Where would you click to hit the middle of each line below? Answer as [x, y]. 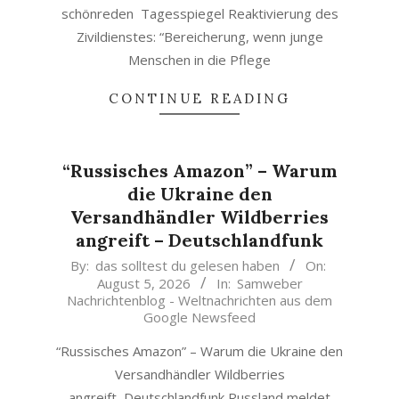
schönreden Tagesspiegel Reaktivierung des [199, 13]
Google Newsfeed [199, 317]
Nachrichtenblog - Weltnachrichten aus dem [199, 300]
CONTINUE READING [199, 98]
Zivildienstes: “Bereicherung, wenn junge [199, 37]
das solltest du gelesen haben [187, 265]
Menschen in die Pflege [199, 60]
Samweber [269, 283]
